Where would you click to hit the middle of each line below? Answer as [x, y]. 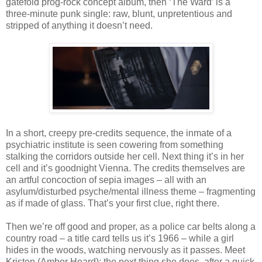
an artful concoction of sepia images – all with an [106, 180]
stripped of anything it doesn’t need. [79, 25]
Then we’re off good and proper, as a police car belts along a [131, 226]
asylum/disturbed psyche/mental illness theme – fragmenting [131, 191]
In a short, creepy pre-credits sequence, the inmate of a [119, 133]
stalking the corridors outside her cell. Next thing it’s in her [125, 156]
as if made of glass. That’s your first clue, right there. [113, 203]
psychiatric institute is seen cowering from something [115, 144]
